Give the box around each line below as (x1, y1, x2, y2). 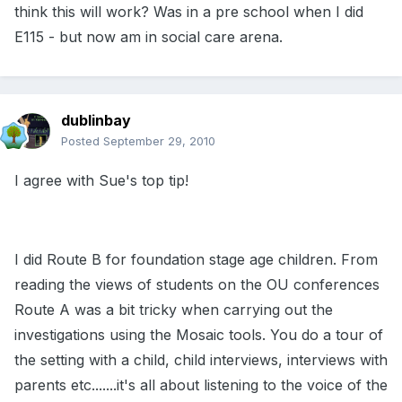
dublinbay (61, 111, 131, 130)
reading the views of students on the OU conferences (14, 275, 380, 294)
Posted (61, 134, 103, 149)
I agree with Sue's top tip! (14, 171, 188, 190)
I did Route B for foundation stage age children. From (14, 250, 378, 269)
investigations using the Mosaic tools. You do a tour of (14, 326, 383, 345)
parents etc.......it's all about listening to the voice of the (14, 376, 388, 395)
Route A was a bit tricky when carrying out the (14, 301, 333, 319)
